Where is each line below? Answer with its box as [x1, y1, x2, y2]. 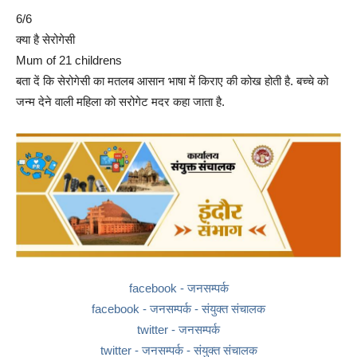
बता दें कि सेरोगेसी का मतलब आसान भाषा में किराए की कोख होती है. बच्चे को [16, 74, 328, 88]
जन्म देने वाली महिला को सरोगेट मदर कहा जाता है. [16, 95, 225, 109]
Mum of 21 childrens [16, 53, 122, 68]
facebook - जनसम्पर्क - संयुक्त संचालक [92, 302, 265, 316]
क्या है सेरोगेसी [16, 33, 75, 47]
